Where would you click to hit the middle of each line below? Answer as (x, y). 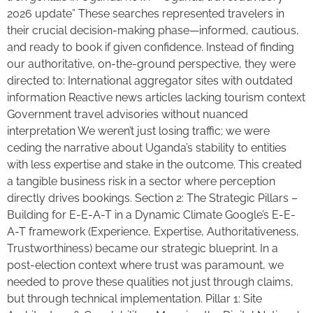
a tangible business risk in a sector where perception (141, 181)
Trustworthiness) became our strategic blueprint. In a (143, 248)
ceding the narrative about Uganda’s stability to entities (147, 147)
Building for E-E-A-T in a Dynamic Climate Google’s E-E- (151, 214)
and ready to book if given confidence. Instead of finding (151, 47)
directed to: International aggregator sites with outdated (150, 80)
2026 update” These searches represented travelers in (146, 13)
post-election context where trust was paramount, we (145, 265)
